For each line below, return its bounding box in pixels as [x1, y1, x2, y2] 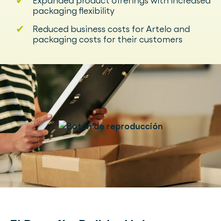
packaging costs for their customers [33, 34, 183, 45]
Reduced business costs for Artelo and [33, 24, 190, 35]
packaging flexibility [33, 5, 114, 16]
